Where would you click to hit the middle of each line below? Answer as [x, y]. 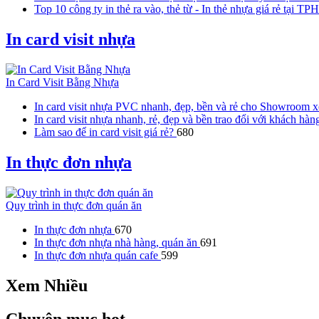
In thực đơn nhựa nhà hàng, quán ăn [117, 242]
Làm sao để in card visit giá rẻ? [105, 132]
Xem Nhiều [47, 285]
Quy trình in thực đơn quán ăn [74, 205]
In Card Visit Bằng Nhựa [62, 82]
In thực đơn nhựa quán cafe [98, 255]
